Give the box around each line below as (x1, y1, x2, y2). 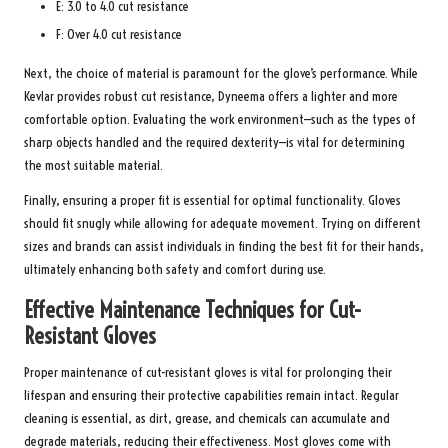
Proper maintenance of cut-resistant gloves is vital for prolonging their (24, 363, 392, 381)
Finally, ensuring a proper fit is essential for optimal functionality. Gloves (24, 191, 401, 209)
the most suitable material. (24, 156, 163, 174)
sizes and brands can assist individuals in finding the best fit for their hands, (24, 237, 424, 255)
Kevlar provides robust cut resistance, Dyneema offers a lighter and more (24, 87, 398, 105)
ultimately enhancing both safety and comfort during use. (24, 260, 326, 278)
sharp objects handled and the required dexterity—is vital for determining (24, 133, 405, 151)
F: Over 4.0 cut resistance (56, 25, 182, 43)
